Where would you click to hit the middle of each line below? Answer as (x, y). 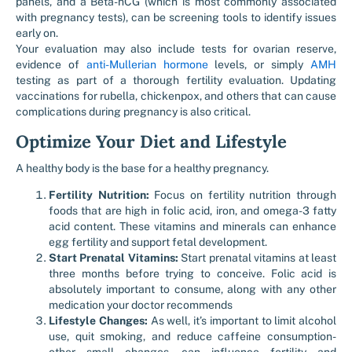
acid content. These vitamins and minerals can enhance (192, 226)
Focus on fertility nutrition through (243, 195)
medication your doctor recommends (141, 305)
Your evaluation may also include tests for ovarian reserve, (176, 49)
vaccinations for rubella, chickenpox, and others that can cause (176, 96)
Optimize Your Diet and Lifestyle (154, 141)
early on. (37, 33)
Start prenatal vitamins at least (257, 258)
